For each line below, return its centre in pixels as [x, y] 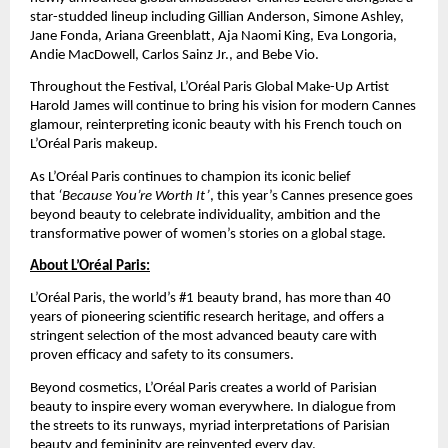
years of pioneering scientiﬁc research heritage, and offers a [207, 318]
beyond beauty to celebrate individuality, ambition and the [205, 215]
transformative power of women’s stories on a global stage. [208, 234]
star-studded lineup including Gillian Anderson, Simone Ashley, [217, 17]
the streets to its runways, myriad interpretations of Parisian [210, 426]
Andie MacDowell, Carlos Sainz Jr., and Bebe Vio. [174, 55]
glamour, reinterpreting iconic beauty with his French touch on [216, 126]
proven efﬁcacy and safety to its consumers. [163, 356]
